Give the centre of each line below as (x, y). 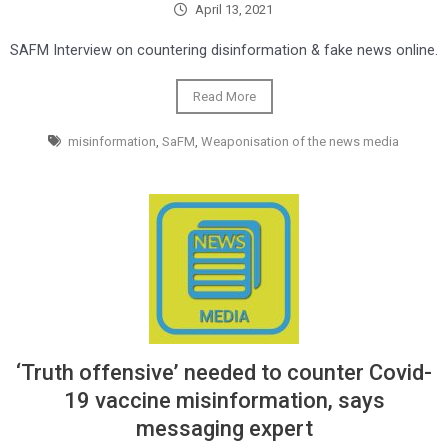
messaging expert (224, 428)
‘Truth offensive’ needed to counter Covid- (224, 372)
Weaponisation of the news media (300, 141)
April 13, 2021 (233, 9)
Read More (224, 96)
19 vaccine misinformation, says (224, 400)
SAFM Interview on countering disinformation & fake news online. (224, 50)
